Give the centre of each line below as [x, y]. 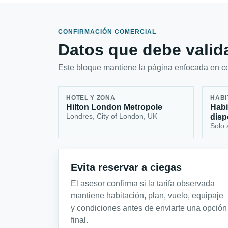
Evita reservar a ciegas [126, 167]
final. [79, 220]
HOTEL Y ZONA [91, 98]
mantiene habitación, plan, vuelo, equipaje [147, 195]
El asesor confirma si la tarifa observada [143, 183]
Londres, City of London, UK [112, 116]
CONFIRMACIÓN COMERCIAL [107, 32]
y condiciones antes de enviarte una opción [149, 208]
